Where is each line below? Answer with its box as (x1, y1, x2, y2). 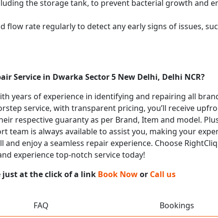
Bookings (160, 200, 194, 211)
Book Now (98, 168, 138, 180)
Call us (150, 168, 176, 180)
